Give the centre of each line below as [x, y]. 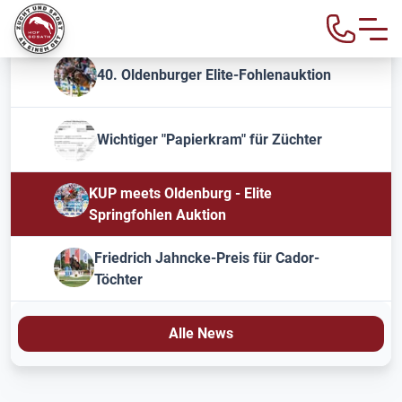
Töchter [118, 279]
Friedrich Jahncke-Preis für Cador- [206, 258]
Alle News [201, 333]
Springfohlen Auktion [157, 214]
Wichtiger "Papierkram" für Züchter [210, 139]
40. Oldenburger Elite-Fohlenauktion [214, 74]
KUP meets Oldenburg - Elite [180, 193]
